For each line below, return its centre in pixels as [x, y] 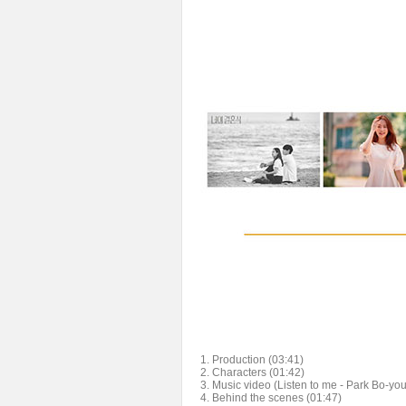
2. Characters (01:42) [252, 372]
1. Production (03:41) [252, 360]
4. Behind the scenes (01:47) [271, 398]
